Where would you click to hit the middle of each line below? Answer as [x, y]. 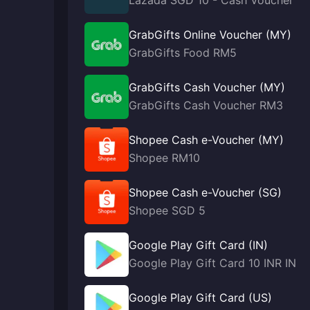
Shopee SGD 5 [167, 210]
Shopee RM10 [164, 158]
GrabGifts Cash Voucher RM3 [206, 105]
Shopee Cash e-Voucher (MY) [207, 140]
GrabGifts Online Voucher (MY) [210, 35]
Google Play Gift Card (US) [200, 298]
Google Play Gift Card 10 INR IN [212, 263]
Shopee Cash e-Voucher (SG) [206, 192]
